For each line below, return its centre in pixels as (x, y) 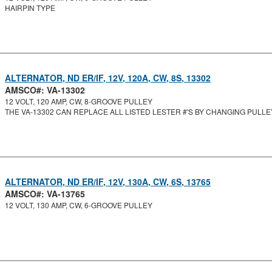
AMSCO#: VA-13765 (45, 194)
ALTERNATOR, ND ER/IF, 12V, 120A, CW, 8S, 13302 (108, 78)
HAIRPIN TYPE (30, 8)
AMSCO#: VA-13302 (45, 90)
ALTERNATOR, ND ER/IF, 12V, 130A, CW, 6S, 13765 (108, 182)
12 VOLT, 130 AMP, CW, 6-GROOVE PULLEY (79, 205)
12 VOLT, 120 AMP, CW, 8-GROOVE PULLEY (79, 101)
